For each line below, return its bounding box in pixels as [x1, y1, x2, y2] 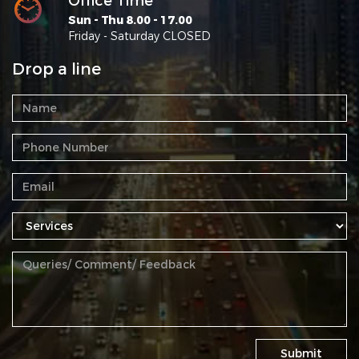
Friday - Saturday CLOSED [68, 29, 211, 44]
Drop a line [12, 58, 101, 80]
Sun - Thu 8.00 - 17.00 [68, 13, 192, 28]
